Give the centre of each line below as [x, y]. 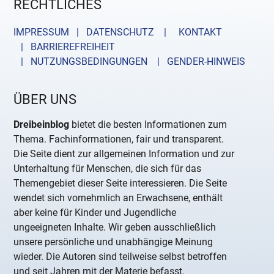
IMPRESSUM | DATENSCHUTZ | [93, 32]
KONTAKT [198, 32]
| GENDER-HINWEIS [198, 61]
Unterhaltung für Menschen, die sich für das [108, 168]
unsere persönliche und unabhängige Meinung [113, 242]
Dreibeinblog [42, 124]
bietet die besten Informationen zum [148, 124]
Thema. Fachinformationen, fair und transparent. [119, 139]
